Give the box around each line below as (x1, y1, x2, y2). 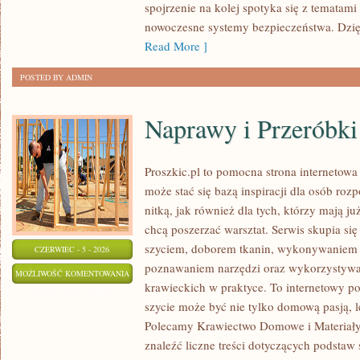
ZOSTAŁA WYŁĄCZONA (28, 288, 117, 299)
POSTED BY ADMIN (20, 72, 92, 83)
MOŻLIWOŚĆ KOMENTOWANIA (15, 268, 129, 279)
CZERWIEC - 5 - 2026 (35, 243, 110, 255)
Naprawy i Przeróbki (145, 111, 358, 145)
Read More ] (145, 38, 207, 54)
